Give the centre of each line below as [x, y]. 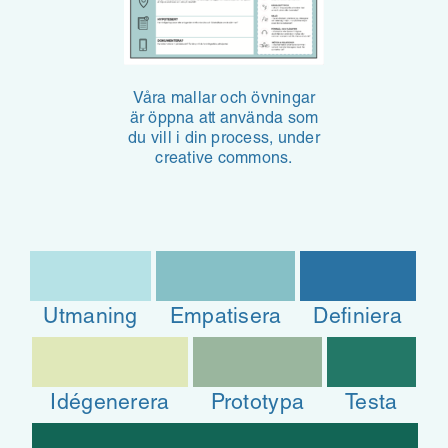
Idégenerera [110, 405]
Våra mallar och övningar [224, 100]
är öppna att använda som [224, 120]
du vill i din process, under [224, 140]
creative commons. [224, 160]
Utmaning [90, 319]
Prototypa [257, 405]
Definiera [358, 319]
